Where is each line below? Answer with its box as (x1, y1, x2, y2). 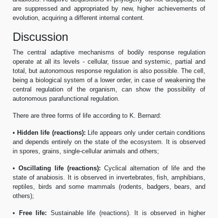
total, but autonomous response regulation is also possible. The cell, (13, 67, 205, 74)
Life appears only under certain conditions (85, 128, 206, 136)
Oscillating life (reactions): (18, 164, 101, 172)
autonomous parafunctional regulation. (13, 94, 120, 102)
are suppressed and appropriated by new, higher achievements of (13, 4, 205, 12)
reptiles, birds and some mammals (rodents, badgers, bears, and (13, 182, 205, 190)
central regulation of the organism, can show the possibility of (13, 85, 205, 93)
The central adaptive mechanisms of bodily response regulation (13, 48, 205, 56)
